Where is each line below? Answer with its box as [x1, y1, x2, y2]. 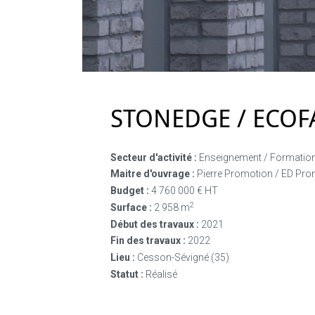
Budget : [110, 185, 149, 197]
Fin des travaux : [110, 235, 186, 247]
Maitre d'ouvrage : [110, 168, 195, 180]
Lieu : [110, 252, 135, 264]
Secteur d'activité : [110, 151, 197, 163]
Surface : [110, 201, 152, 213]
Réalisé [146, 269, 177, 281]
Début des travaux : [110, 218, 199, 230]
